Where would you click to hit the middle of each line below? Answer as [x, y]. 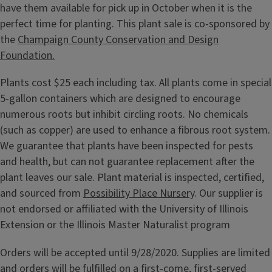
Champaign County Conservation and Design [118, 40]
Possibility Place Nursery [139, 194]
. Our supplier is [229, 194]
